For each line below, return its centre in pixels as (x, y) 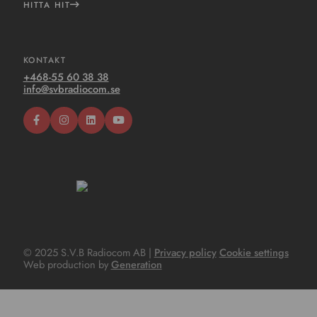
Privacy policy (185, 253)
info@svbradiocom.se (71, 90)
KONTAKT (45, 59)
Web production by (67, 265)
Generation (136, 265)
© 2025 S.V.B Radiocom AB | (88, 253)
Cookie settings (254, 253)
